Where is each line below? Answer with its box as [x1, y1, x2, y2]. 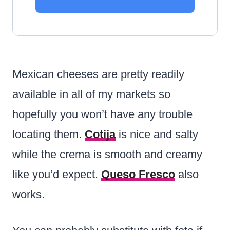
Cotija [85, 127, 116, 141]
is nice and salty [116, 127, 198, 141]
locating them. [12, 127, 85, 141]
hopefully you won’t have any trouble [12, 107, 193, 121]
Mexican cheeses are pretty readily [12, 67, 184, 81]
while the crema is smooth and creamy [12, 147, 202, 161]
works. [12, 187, 45, 201]
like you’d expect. [12, 167, 101, 181]
